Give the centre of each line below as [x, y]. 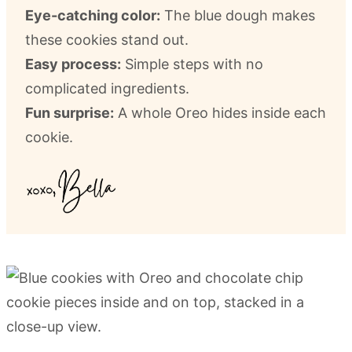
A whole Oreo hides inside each [220, 112]
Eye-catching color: [93, 15]
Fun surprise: [70, 112]
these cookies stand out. [107, 39]
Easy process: [73, 64]
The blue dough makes [238, 15]
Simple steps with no [192, 64]
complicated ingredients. [107, 88]
